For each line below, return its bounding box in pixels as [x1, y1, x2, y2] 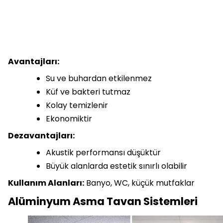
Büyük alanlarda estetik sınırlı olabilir [46, 160, 187, 172]
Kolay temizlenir [46, 100, 108, 111]
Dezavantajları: [8, 130, 75, 142]
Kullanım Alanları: [8, 177, 84, 189]
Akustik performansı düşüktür [46, 147, 161, 159]
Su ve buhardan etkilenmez [46, 73, 152, 85]
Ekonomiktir [46, 113, 92, 125]
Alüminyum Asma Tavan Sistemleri [8, 194, 198, 209]
